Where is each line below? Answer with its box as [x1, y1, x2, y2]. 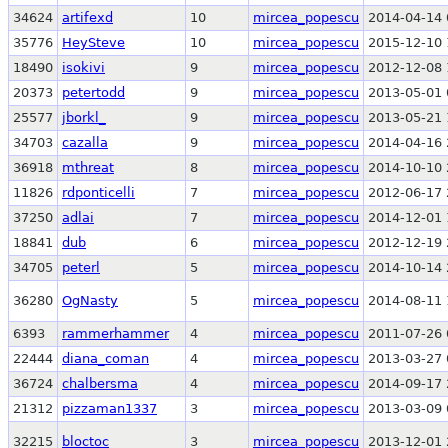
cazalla [62, 134, 108, 150]
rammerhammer [62, 325, 169, 341]
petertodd [62, 84, 125, 100]
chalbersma [62, 375, 138, 391]
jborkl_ [62, 109, 106, 125]
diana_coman [62, 350, 149, 366]
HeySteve [62, 34, 125, 50]
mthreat [62, 159, 114, 175]
